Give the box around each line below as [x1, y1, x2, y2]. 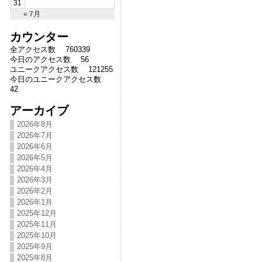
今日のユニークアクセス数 [9, 75, 109, 84]
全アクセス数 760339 [9, 45, 90, 54]
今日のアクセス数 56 [9, 55, 89, 64]
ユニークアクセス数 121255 [9, 65, 113, 74]
